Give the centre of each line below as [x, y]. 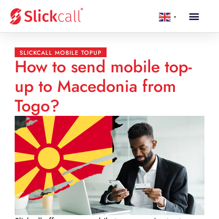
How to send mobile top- [103, 67]
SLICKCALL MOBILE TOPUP [61, 53]
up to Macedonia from [95, 86]
